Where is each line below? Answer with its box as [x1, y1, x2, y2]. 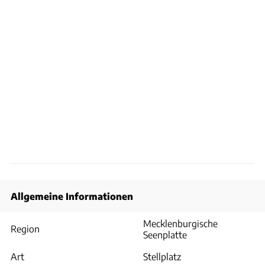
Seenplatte [143, 229, 187, 240]
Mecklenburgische [143, 218, 218, 229]
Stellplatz [143, 251, 181, 262]
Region [11, 223, 40, 234]
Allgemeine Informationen [11, 190, 133, 202]
